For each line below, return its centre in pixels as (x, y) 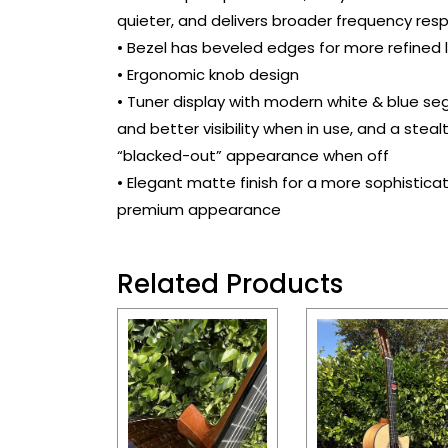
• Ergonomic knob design (208, 75)
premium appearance (199, 210)
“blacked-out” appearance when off (253, 156)
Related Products (230, 284)
